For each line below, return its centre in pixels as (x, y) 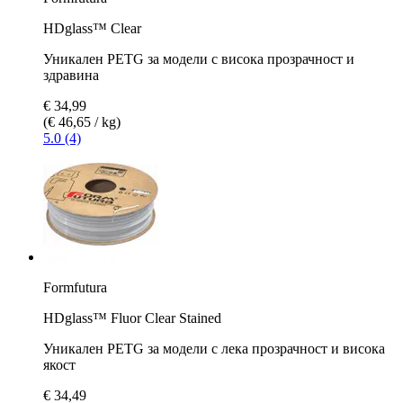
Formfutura (75, 287)
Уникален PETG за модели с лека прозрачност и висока (214, 348)
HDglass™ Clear (92, 28)
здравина (71, 75)
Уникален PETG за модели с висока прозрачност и (199, 58)
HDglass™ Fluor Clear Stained (132, 318)
